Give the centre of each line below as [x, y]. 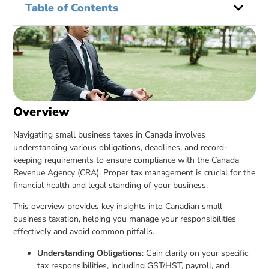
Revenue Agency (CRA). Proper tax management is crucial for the [134, 172]
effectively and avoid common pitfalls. [84, 232]
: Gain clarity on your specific [195, 253]
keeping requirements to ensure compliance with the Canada [126, 160]
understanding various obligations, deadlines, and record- [121, 147]
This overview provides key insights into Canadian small [118, 207]
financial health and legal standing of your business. [111, 185]
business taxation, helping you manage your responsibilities [125, 219]
